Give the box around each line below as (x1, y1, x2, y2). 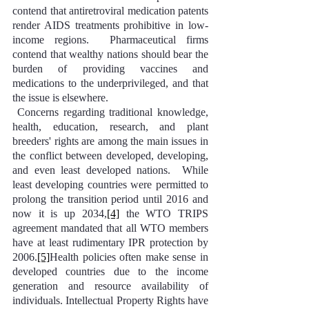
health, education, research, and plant (12, 121, 208, 132)
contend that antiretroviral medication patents (12, 5, 208, 17)
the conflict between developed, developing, (12, 150, 208, 161)
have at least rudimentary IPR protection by (12, 237, 208, 248)
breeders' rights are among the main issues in (12, 135, 208, 147)
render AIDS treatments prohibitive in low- (12, 19, 208, 31)
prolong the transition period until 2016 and (12, 193, 208, 205)
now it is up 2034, (12, 208, 107, 219)
